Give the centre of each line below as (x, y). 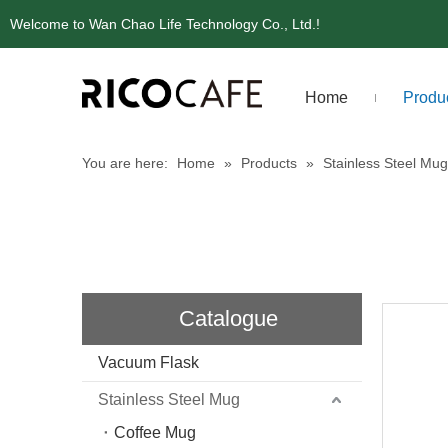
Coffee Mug (155, 432)
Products (269, 162)
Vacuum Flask (148, 362)
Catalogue (228, 318)
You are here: (125, 162)
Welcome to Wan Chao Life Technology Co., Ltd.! (165, 24)
